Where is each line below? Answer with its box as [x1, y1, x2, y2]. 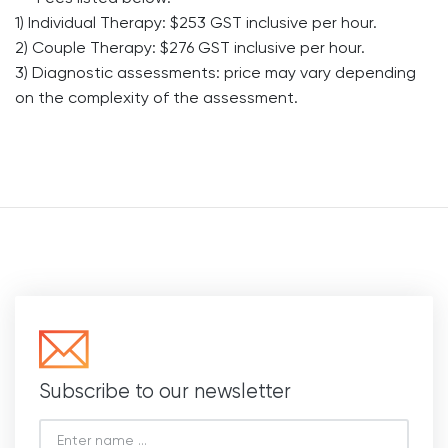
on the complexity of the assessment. [15, 88, 298, 107]
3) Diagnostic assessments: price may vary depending [15, 63, 416, 82]
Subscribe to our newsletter [39, 378, 291, 403]
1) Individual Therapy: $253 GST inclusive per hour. [15, 13, 377, 32]
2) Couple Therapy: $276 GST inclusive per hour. [15, 38, 365, 57]
